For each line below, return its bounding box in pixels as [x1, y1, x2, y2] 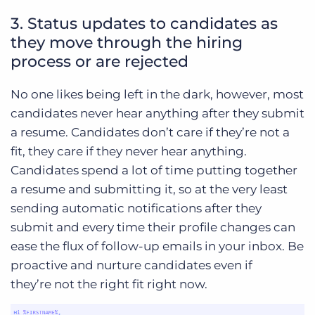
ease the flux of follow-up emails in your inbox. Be [11, 239, 304, 254]
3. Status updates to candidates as [11, 14, 278, 34]
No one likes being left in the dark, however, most [11, 87, 304, 102]
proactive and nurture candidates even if [11, 258, 252, 273]
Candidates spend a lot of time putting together [11, 163, 297, 178]
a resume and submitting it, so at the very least [11, 182, 288, 197]
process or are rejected [11, 52, 188, 72]
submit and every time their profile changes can [11, 220, 295, 235]
